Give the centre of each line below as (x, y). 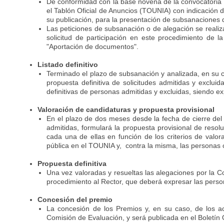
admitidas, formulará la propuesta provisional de (124, 127)
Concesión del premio (75, 199)
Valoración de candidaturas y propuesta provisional (126, 109)
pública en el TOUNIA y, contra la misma (111, 145)
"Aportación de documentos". (93, 46)
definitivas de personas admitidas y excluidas (118, 91)
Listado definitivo (68, 64)
